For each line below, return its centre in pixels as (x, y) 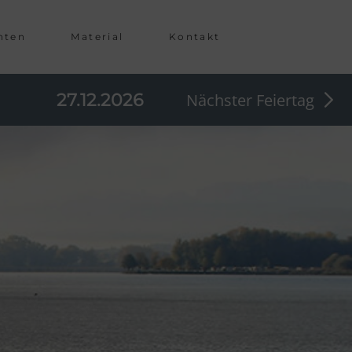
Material (97, 37)
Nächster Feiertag (250, 100)
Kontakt (194, 37)
